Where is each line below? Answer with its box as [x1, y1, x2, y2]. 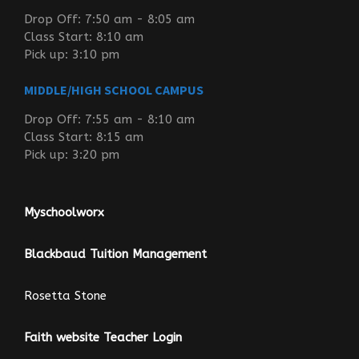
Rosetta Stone [24, 288, 107, 304]
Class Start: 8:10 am [24, 30, 143, 45]
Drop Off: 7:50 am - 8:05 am [24, 12, 195, 27]
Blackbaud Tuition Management [24, 247, 207, 262]
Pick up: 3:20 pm [24, 147, 119, 163]
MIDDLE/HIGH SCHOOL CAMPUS [24, 82, 204, 99]
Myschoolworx [24, 205, 104, 220]
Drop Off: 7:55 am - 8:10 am [24, 112, 195, 127]
